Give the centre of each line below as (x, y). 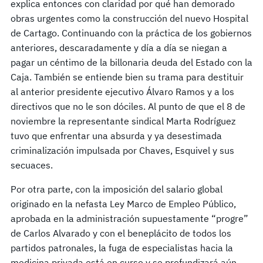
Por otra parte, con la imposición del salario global (117, 189)
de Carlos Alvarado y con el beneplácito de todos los (121, 233)
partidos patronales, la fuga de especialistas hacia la (122, 247)
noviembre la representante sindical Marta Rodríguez (123, 121)
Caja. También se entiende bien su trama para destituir (127, 77)
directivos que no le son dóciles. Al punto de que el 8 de (128, 106)
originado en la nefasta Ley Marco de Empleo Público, (123, 203)
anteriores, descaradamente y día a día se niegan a (119, 47)
